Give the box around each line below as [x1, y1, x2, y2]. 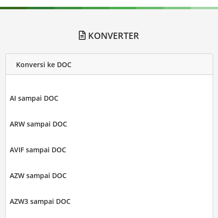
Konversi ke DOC [16, 59, 72, 69]
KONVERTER [86, 30, 139, 42]
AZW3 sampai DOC [9, 197, 71, 206]
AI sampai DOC [9, 93, 58, 103]
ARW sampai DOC [9, 119, 67, 129]
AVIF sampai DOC [9, 145, 66, 155]
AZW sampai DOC [9, 171, 67, 181]
